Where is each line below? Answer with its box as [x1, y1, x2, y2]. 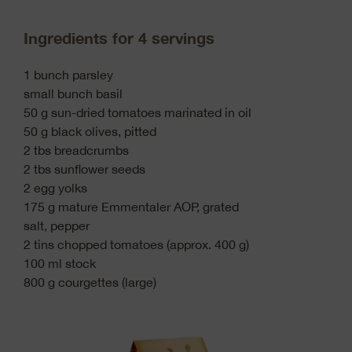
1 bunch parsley [24, 68, 113, 82]
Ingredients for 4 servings [24, 28, 214, 48]
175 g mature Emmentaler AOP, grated [24, 200, 239, 214]
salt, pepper [24, 218, 90, 233]
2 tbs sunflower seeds [24, 162, 145, 177]
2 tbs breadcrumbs [24, 143, 129, 158]
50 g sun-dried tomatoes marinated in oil [24, 105, 251, 120]
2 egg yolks [24, 181, 87, 196]
